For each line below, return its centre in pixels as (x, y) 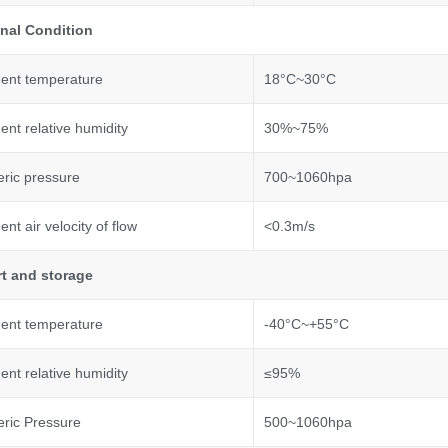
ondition (63, 30)
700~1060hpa (307, 177)
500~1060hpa (307, 422)
